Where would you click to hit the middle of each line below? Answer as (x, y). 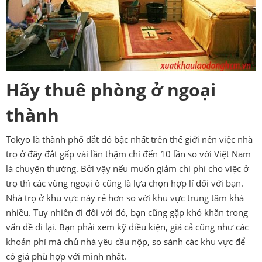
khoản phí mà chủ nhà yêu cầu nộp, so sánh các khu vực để (125, 242)
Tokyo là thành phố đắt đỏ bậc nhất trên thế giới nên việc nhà (129, 139)
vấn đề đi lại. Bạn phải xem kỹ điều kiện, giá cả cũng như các (127, 227)
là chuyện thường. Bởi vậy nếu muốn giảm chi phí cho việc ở (127, 168)
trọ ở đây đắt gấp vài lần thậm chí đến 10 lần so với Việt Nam (128, 154)
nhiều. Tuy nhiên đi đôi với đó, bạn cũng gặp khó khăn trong (127, 212)
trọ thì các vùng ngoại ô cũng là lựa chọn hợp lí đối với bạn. (125, 183)
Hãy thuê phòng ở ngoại (111, 90)
